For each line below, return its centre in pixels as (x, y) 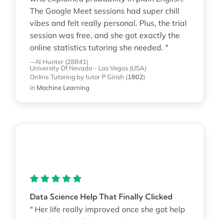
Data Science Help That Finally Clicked (101, 196)
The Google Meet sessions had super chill (104, 11)
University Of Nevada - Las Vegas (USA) (88, 68)
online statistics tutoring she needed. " (99, 47)
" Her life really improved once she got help (107, 209)
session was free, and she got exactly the (105, 35)
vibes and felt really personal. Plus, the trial (108, 23)
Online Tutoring (52, 77)
